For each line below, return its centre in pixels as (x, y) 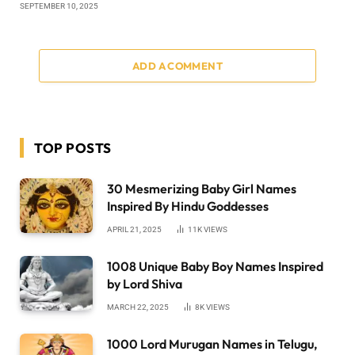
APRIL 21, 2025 (134, 229)
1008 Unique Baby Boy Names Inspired (215, 266)
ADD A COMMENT (177, 65)
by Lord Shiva (145, 283)
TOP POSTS (73, 147)
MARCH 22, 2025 (138, 307)
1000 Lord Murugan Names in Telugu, (212, 344)
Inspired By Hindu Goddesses (188, 206)
